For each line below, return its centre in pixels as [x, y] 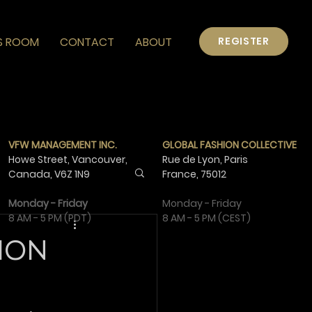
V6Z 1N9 [72, 174]
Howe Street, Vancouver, [68, 159]
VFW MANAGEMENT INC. [64, 145]
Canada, [31, 174]
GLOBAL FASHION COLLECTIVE [229, 145]
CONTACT [87, 42]
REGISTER [244, 41]
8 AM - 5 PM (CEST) [206, 218]
